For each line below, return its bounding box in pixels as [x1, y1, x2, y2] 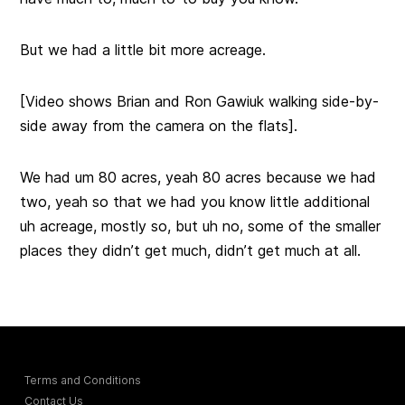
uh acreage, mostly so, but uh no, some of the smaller [20, 217, 381, 236]
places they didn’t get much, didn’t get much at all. [20, 241, 362, 260]
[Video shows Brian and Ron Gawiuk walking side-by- [20, 92, 380, 111]
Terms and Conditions [24, 373, 142, 388]
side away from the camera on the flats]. [20, 117, 298, 136]
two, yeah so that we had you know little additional [20, 193, 371, 212]
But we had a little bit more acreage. [20, 41, 267, 60]
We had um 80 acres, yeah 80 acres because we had [20, 168, 377, 187]
